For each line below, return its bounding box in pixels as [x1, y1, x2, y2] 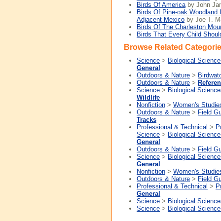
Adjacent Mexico [137, 16, 184, 23]
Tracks [137, 116, 156, 123]
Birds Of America [137, 1, 185, 8]
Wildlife [137, 94, 160, 101]
